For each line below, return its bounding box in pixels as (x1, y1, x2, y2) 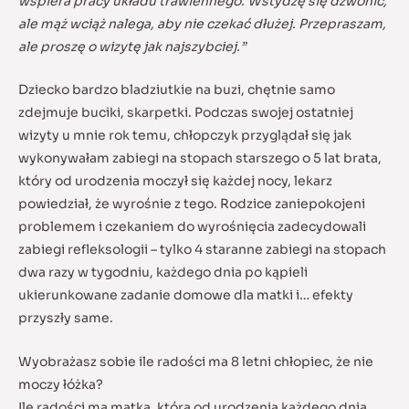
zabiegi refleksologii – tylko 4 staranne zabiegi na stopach (18, 241, 386, 258)
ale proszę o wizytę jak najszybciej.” (18, 38, 246, 55)
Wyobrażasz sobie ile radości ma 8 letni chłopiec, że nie (18, 352, 373, 370)
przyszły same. (18, 309, 113, 327)
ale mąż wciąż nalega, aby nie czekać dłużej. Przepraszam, (18, 16, 386, 32)
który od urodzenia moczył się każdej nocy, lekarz (18, 173, 332, 190)
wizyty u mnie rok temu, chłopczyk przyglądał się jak (18, 127, 351, 144)
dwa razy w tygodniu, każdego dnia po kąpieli (18, 264, 308, 281)
